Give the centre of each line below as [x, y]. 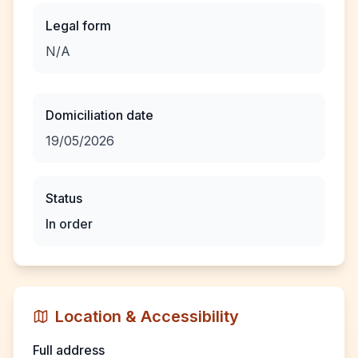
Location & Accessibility [147, 316]
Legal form [78, 26]
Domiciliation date [99, 115]
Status [64, 198]
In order [69, 224]
